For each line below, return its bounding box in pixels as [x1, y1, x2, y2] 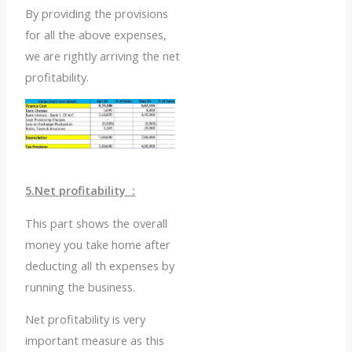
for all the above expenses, [25, 26, 167, 42]
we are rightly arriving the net [25, 47, 181, 64]
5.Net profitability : [25, 182, 136, 199]
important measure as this [25, 332, 165, 349]
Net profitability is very [25, 311, 146, 328]
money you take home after [25, 236, 171, 252]
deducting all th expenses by [25, 257, 175, 273]
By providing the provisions [25, 5, 169, 21]
